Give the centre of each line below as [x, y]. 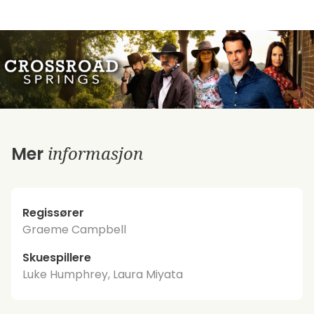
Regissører [53, 212]
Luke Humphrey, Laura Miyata [103, 274]
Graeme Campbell [74, 229]
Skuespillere [57, 257]
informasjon [95, 153]
